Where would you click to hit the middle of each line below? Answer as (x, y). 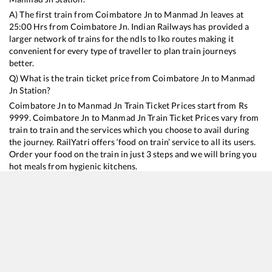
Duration (246, 246)
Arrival (144, 246)
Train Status (193, 246)
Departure (97, 246)
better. (22, 63)
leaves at (226, 15)
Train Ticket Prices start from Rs (185, 106)
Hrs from (51, 27)
